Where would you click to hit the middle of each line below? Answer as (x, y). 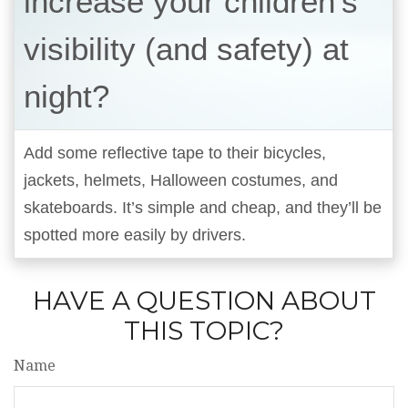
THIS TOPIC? (204, 331)
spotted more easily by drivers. (135, 235)
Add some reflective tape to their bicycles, (175, 153)
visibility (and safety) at (186, 49)
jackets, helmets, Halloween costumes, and (181, 180)
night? (66, 96)
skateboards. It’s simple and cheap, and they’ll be (203, 208)
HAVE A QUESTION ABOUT (204, 301)
